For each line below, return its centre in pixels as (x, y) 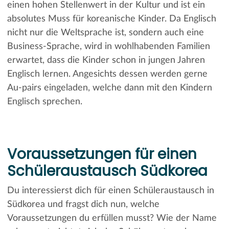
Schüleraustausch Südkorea (107, 171)
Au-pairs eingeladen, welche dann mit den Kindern (109, 88)
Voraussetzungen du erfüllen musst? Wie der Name (112, 218)
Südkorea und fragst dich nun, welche (83, 204)
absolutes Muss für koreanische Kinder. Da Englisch (111, 19)
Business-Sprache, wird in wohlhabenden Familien (108, 46)
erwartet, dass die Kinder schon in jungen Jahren (106, 60)
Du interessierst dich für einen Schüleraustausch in (110, 190)
